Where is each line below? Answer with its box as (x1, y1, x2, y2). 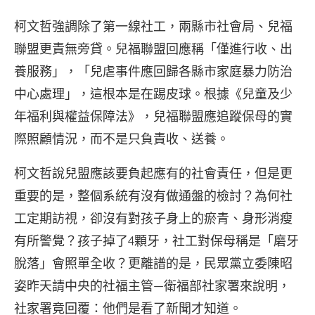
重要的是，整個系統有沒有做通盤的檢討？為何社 (14, 188, 292, 204)
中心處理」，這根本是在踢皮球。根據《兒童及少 (14, 86, 292, 102)
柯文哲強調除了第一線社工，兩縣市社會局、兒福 (14, 18, 292, 34)
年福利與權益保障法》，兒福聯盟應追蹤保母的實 (14, 108, 292, 124)
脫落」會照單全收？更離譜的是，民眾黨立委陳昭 (14, 255, 292, 271)
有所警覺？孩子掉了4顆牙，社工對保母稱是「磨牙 (14, 233, 299, 249)
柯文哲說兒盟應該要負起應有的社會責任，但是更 (14, 165, 292, 181)
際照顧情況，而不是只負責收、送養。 (14, 131, 229, 147)
